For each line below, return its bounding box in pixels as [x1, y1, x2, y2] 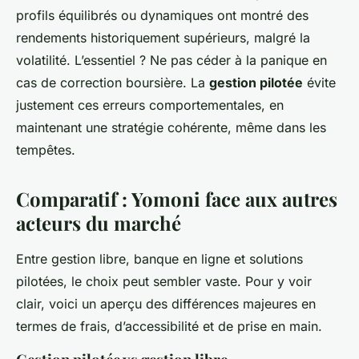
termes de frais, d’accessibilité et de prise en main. [16, 317, 322, 334]
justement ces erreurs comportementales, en [16, 96, 284, 113]
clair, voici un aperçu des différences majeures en [16, 295, 316, 312]
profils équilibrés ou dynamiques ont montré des [16, 6, 309, 23]
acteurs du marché [16, 209, 181, 236]
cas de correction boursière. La [16, 74, 209, 91]
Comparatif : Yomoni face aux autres [16, 185, 337, 212]
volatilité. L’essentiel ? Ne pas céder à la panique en [16, 51, 327, 68]
